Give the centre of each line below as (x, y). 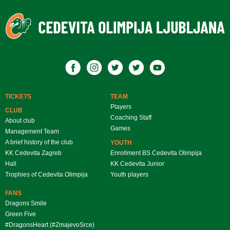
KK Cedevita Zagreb (33, 153)
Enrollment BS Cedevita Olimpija (156, 153)
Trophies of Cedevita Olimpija (46, 174)
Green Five (21, 214)
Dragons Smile (26, 203)
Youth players (130, 174)
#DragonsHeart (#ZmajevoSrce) (50, 225)
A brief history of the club (39, 142)
